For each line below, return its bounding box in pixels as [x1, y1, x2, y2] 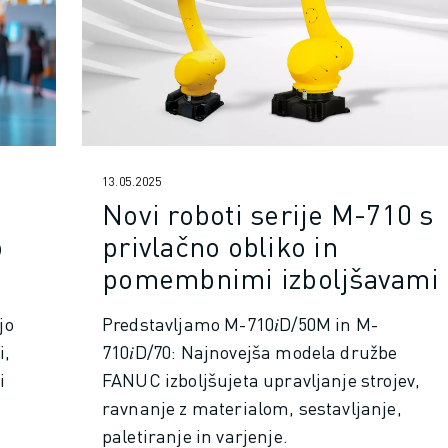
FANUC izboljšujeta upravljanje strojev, [102, 367, 421, 391]
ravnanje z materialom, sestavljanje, [102, 395, 402, 419]
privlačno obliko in [102, 227, 338, 264]
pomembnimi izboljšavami [102, 259, 439, 296]
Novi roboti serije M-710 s [102, 195, 434, 232]
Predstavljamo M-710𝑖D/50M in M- [102, 311, 378, 335]
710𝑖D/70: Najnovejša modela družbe [102, 339, 398, 363]
